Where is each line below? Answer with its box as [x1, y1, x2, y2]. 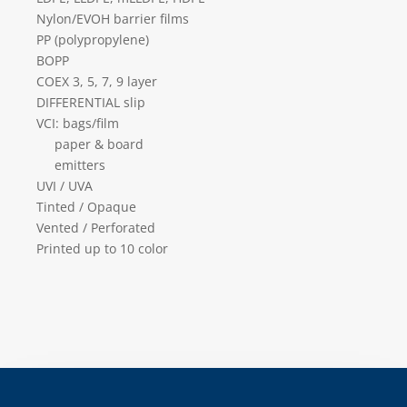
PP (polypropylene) [36, 30, 149, 48]
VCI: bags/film [36, 114, 119, 132]
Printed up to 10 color [36, 239, 168, 257]
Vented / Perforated [36, 218, 155, 236]
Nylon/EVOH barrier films [36, 9, 189, 27]
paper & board [36, 134, 144, 153]
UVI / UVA [36, 176, 93, 194]
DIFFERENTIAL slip [36, 93, 145, 111]
